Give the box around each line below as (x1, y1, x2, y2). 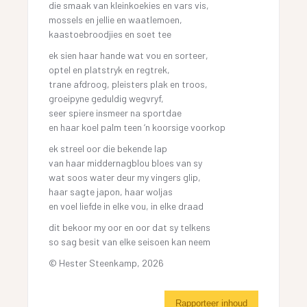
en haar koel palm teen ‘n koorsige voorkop (49, 121, 226, 133)
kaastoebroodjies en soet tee (49, 27, 172, 40)
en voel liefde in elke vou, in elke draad (49, 199, 204, 212)
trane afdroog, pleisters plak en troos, (49, 77, 208, 90)
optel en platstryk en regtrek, (49, 63, 171, 75)
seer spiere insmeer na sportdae (49, 106, 182, 119)
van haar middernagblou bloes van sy (49, 156, 203, 169)
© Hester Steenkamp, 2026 (49, 256, 164, 269)
